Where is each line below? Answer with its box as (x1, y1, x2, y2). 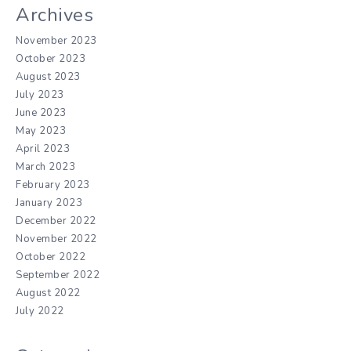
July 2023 (16, 87, 64, 102)
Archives (16, 2, 93, 27)
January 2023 (16, 195, 82, 210)
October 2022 (16, 249, 85, 264)
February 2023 (16, 177, 90, 192)
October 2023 (16, 51, 85, 66)
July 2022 (16, 303, 64, 318)
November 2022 (16, 231, 97, 246)
